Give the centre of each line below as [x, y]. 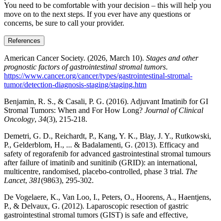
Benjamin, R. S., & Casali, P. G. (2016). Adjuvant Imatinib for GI [106, 101]
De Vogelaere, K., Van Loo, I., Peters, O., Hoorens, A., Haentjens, [108, 197]
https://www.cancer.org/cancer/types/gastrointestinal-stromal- [98, 75]
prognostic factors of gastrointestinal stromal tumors [85, 67]
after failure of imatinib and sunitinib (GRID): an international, [101, 162]
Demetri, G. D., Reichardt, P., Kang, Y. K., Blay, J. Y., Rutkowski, [108, 136]
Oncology [19, 119]
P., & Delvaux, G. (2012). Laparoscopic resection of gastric [96, 206]
